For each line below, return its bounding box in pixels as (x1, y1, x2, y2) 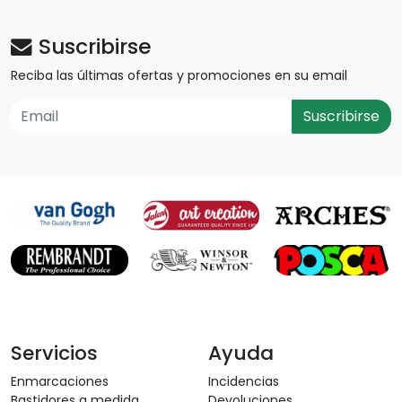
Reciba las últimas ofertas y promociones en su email (11, 66, 347, 85)
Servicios (11, 338, 98, 367)
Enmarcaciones (11, 371, 109, 390)
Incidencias (208, 371, 279, 390)
